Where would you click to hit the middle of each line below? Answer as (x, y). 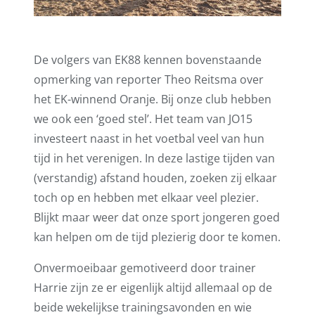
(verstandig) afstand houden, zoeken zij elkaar (155, 178)
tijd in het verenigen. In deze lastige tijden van (154, 159)
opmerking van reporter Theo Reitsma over (149, 80)
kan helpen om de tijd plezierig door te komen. (157, 237)
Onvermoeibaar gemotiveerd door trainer (145, 268)
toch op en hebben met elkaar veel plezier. (146, 198)
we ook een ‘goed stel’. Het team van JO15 (143, 119)
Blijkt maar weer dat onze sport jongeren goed (157, 218)
